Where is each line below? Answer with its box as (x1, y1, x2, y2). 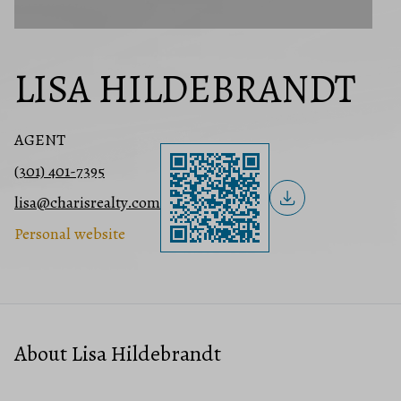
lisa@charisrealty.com (14, 192, 160, 213)
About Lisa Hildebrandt (14, 339, 221, 368)
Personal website (14, 223, 125, 244)
